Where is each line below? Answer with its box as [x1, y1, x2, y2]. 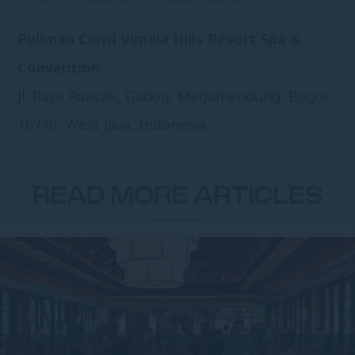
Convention [17, 58, 101, 78]
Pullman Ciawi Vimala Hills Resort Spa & [17, 29, 302, 49]
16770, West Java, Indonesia [17, 115, 207, 135]
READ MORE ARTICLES [32, 185, 323, 209]
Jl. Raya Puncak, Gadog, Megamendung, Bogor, [17, 86, 333, 106]
